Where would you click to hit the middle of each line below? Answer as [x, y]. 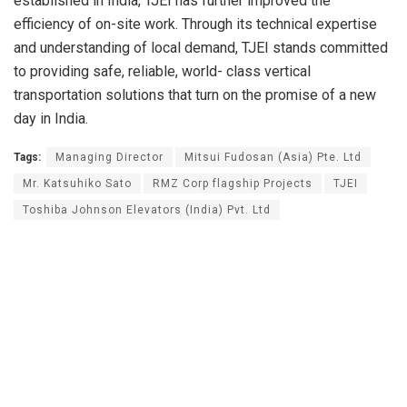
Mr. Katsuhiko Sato [77, 184]
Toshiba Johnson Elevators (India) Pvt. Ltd [147, 210]
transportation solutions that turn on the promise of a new [195, 95]
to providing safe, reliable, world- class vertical [162, 72]
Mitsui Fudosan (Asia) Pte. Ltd [273, 158]
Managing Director [109, 158]
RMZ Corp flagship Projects [233, 184]
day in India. [51, 119]
